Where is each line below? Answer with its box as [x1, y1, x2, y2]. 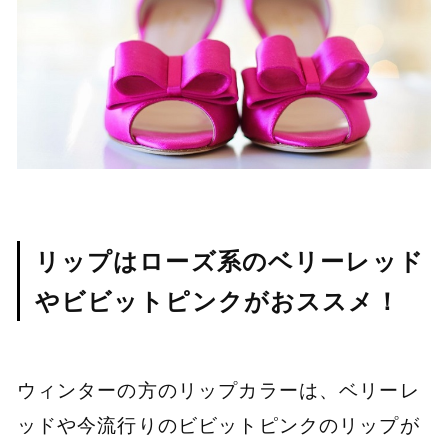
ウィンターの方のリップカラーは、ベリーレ [16, 378, 420, 403]
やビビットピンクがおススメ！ [34, 285, 400, 316]
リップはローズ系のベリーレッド [34, 245, 424, 276]
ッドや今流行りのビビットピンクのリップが [16, 413, 420, 438]
